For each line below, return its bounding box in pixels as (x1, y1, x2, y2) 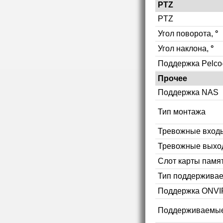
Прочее (158, 74, 187, 83)
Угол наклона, (158, 44, 211, 53)
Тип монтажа (158, 107, 206, 116)
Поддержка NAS (158, 88, 219, 97)
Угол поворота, (158, 29, 215, 38)
